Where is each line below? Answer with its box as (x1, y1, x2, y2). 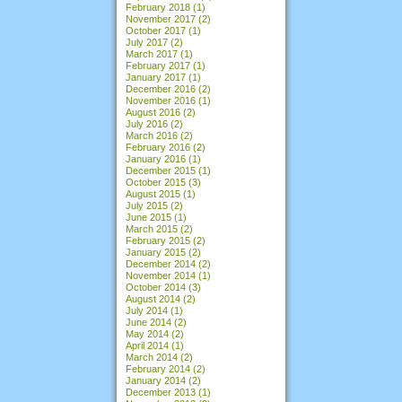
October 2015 (126, 176, 186, 188)
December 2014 (126, 258, 196, 269)
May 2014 (126, 328, 169, 339)
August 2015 (126, 188, 180, 199)
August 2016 (126, 106, 180, 118)
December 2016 (126, 83, 196, 94)
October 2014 (126, 281, 186, 293)
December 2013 (126, 386, 196, 398)
